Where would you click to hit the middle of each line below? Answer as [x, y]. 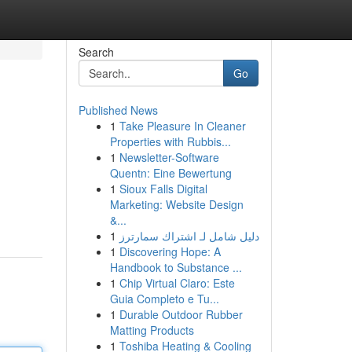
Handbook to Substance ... [176, 267]
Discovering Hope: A [170, 251]
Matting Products [152, 330]
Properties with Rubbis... [170, 141]
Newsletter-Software [169, 157]
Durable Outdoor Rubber [181, 314]
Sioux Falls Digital [163, 189]
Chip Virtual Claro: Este [177, 283]
